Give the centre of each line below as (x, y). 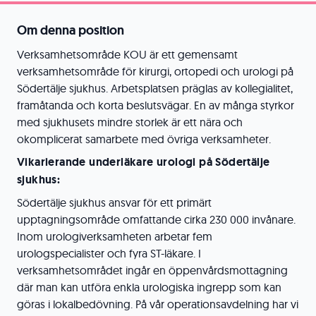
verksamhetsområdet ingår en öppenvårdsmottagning (152, 270)
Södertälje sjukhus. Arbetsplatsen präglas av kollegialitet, (155, 88)
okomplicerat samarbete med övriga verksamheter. (144, 139)
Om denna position (71, 30)
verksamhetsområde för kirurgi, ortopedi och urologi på (155, 71)
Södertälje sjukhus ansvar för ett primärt (114, 202)
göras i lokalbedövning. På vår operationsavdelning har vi (158, 304)
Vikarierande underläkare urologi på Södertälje (144, 162)
